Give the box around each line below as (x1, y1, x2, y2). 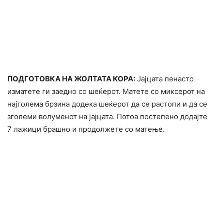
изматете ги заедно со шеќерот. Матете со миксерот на (7, 87, 205, 96)
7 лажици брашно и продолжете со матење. (7, 124, 165, 134)
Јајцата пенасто (135, 74, 194, 84)
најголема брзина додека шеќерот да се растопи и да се (7, 99, 207, 109)
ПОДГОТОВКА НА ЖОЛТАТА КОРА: (7, 74, 135, 84)
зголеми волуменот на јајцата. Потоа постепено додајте (7, 112, 207, 122)
